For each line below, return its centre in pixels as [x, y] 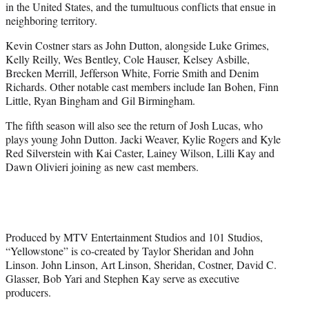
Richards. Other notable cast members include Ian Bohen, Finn [142, 86]
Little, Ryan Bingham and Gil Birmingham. [100, 100]
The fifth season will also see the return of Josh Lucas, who [134, 125]
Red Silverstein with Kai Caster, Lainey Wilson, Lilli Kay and [140, 152]
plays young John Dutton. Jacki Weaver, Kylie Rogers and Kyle [143, 139]
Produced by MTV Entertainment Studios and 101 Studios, [134, 237]
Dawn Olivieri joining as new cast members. [102, 166]
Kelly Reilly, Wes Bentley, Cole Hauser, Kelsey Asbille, [128, 59]
